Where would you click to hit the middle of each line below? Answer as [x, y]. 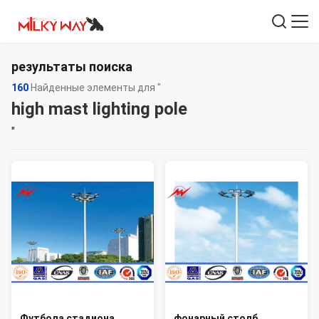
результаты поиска [72, 67]
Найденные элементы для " [95, 88]
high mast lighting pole [99, 109]
